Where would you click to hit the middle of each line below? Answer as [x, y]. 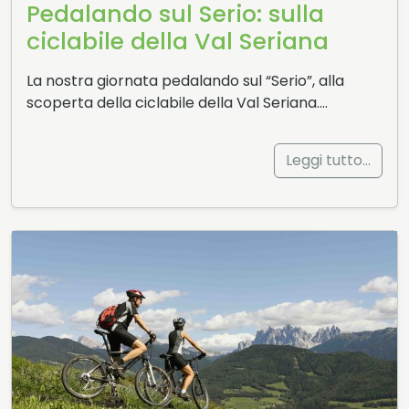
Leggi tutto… [328, 160]
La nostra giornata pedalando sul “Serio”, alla [185, 80]
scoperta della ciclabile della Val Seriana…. [177, 102]
